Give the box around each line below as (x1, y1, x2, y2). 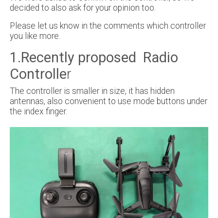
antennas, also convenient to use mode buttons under (10, 96, 207, 106)
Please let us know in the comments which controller (10, 20, 206, 31)
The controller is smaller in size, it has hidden (10, 86, 175, 96)
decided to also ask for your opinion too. (10, 2, 156, 13)
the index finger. (10, 106, 67, 116)
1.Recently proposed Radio (10, 49, 178, 66)
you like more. (10, 31, 60, 41)
